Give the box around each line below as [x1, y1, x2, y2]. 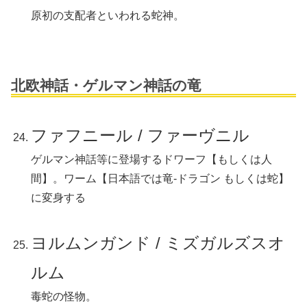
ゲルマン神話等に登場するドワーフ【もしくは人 [31, 153, 273, 166]
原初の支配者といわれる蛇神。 [31, 10, 185, 22]
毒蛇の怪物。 [31, 291, 97, 303]
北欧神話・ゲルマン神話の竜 [11, 77, 201, 94]
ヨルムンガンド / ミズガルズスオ [31, 234, 286, 253]
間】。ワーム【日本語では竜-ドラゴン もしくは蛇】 [31, 173, 290, 185]
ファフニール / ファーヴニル [31, 126, 250, 145]
